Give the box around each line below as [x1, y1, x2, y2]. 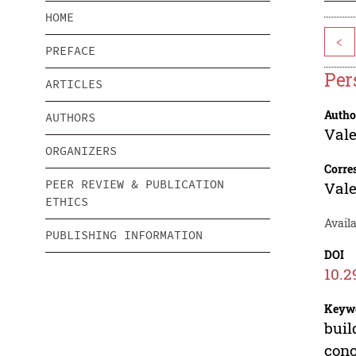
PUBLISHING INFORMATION [45, 227, 203, 243]
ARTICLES [45, 76, 103, 92]
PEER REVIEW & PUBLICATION [45, 176, 224, 192]
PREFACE [45, 43, 95, 59]
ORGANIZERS [45, 143, 117, 159]
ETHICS [45, 194, 88, 210]
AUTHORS [45, 110, 95, 126]
